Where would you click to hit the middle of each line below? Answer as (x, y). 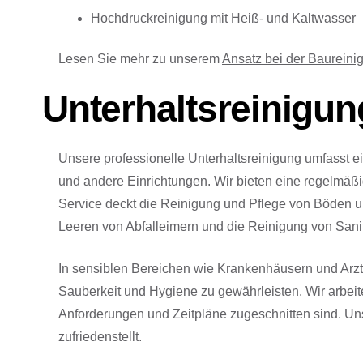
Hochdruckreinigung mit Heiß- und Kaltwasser (223, 19)
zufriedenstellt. (100, 337)
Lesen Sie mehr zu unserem (140, 59)
